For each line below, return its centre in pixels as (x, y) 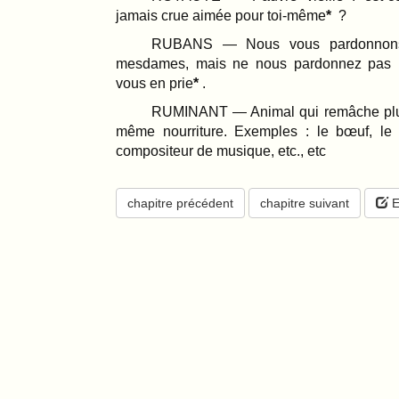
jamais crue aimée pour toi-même (221, 15)
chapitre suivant (305, 203)
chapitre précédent (180, 203)
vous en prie (155, 83)
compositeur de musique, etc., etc (221, 151)
